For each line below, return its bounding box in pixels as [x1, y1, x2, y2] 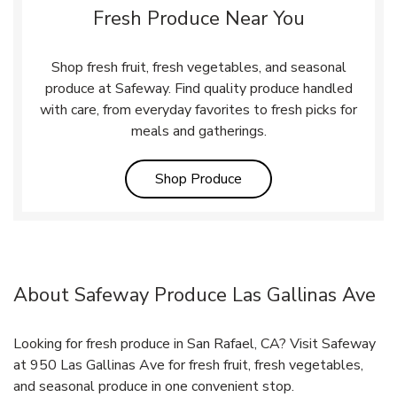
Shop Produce [155, 168, 242, 189]
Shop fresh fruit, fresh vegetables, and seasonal [51, 57, 346, 77]
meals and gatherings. [130, 121, 267, 141]
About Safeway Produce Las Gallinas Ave [13, 281, 376, 308]
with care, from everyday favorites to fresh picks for [40, 99, 357, 120]
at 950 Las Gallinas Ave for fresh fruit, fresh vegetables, [13, 354, 363, 375]
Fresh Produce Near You [92, 4, 305, 32]
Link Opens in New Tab [241, 167, 385, 188]
